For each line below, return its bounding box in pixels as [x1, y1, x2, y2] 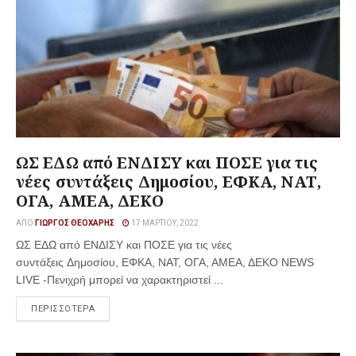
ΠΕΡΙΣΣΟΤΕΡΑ [31, 304, 95, 314]
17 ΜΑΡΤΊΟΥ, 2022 [130, 219, 199, 227]
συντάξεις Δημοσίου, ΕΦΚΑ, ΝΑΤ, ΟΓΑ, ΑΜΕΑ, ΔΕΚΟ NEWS [16, 256, 314, 269]
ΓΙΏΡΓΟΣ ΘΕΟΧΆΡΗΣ [35, 219, 114, 227]
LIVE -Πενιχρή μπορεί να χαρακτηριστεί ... [16, 273, 223, 286]
